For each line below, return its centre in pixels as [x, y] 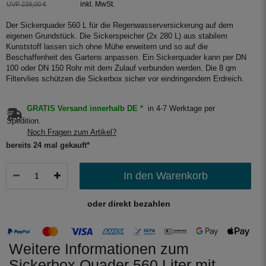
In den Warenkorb [165, 176]
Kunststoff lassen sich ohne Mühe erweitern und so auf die [107, 47]
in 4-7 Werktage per [180, 108]
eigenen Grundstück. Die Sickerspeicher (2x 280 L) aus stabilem [117, 37]
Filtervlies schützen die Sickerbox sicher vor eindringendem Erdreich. [125, 79]
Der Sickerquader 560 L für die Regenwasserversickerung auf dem [120, 26]
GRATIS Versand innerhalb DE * [85, 108]
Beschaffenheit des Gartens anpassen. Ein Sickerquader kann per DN [126, 58]
